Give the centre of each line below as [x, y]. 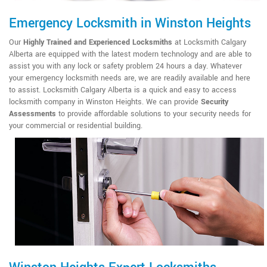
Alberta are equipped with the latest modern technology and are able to [130, 55]
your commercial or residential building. [76, 126]
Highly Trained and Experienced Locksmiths [98, 43]
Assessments [32, 114]
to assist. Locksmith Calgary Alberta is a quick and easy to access [123, 90]
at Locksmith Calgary [209, 43]
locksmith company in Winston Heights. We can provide [105, 102]
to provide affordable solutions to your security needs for [153, 114]
